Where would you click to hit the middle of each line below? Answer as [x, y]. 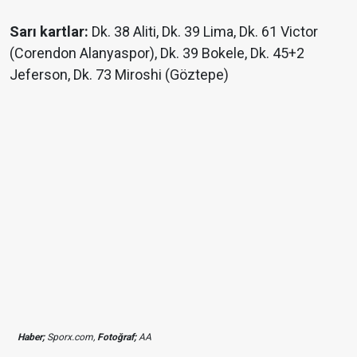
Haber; [31, 337]
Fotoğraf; [117, 337]
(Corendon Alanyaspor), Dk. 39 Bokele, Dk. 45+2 [157, 53]
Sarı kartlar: [49, 32]
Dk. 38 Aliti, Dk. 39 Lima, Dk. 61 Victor [203, 32]
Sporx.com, [71, 337]
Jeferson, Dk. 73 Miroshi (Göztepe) [119, 75]
